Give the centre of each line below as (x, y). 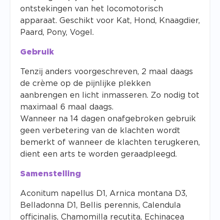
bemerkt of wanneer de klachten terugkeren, (110, 143)
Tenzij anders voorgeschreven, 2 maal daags (107, 72)
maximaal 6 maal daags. (67, 107)
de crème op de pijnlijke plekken (85, 84)
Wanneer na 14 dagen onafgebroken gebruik (108, 119)
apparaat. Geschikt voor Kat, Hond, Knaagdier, (110, 21)
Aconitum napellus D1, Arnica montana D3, (104, 194)
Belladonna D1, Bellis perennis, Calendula (100, 206)
